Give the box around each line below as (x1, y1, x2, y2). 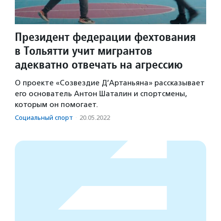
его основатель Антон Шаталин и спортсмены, (15, 89, 187, 99)
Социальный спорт (15, 114, 73, 122)
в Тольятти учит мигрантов (15, 43, 152, 59)
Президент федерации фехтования (15, 29, 196, 45)
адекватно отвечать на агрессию (15, 57, 183, 73)
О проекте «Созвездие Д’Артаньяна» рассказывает (15, 78, 205, 88)
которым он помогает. (15, 100, 98, 110)
